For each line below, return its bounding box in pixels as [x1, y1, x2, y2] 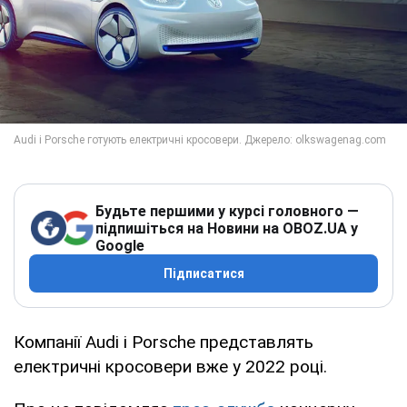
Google [95, 236, 144, 254]
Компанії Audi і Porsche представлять [14, 331, 313, 352]
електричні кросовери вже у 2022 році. [14, 355, 327, 377]
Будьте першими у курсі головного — [95, 202, 359, 220]
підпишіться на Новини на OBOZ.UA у [95, 219, 358, 237]
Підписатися [163, 265, 244, 281]
